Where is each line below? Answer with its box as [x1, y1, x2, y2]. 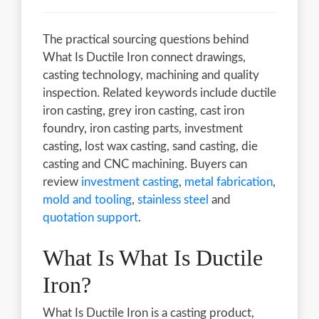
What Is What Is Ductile [43, 244, 263, 271]
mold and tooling [43, 193, 132, 206]
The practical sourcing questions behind [43, 33, 249, 46]
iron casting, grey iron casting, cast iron [43, 104, 244, 117]
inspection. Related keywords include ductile [43, 86, 276, 99]
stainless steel [137, 193, 209, 206]
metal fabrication [184, 175, 273, 188]
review [43, 175, 81, 188]
